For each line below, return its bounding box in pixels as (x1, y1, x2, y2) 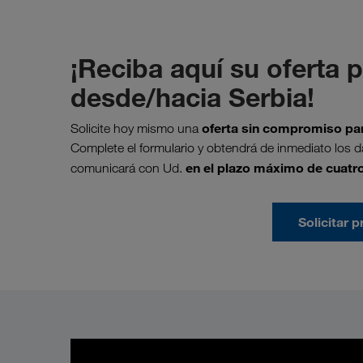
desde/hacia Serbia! (70, 80, 314, 113)
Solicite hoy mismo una (70, 120, 202, 136)
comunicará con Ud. (70, 160, 186, 176)
